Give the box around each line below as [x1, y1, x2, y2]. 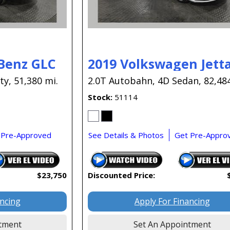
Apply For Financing [134, 196, 210, 207]
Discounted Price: [88, 170, 156, 181]
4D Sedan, [158, 74, 202, 87]
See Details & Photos [88, 130, 164, 141]
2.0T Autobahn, [88, 74, 156, 87]
